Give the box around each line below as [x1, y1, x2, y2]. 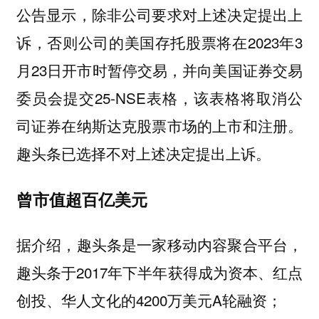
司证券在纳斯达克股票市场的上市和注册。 [16, 115, 303, 137]
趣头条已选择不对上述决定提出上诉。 [16, 142, 271, 164]
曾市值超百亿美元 [16, 187, 147, 211]
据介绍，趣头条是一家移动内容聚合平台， [16, 234, 303, 256]
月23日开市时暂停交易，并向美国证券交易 [16, 59, 303, 81]
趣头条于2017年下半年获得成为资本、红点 [16, 261, 303, 283]
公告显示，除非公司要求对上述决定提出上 [16, 4, 303, 26]
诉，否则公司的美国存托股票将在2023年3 [16, 31, 303, 53]
